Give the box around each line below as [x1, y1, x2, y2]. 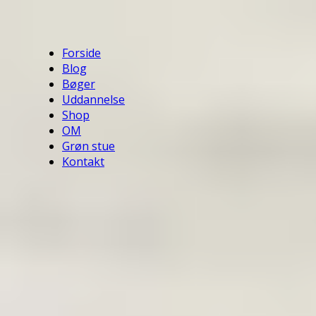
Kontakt [62, 154, 104, 169]
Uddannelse [62, 92, 125, 107]
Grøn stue [62, 138, 115, 154]
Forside [62, 45, 101, 61]
